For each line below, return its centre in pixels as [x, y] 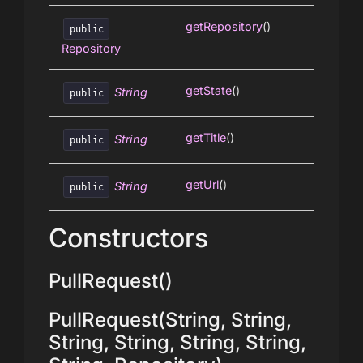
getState [209, 90]
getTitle [206, 137]
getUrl [202, 184]
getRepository [224, 26]
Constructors [128, 237]
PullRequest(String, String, [170, 319]
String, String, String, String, [177, 342]
